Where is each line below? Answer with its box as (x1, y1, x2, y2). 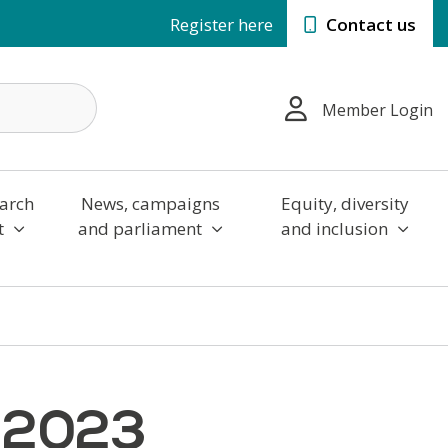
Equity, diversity (280, 191, 409, 215)
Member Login (322, 99, 433, 122)
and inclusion (280, 216, 392, 240)
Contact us (322, 13, 416, 36)
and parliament (77, 216, 206, 240)
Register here (170, 13, 273, 36)
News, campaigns (80, 191, 220, 215)
